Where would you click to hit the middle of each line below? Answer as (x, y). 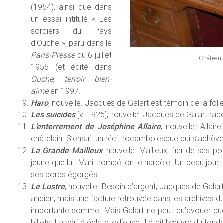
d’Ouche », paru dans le (71, 43)
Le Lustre (48, 186)
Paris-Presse (53, 55)
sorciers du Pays (71, 31)
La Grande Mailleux (66, 150)
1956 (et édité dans (71, 67)
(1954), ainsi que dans (71, 7)
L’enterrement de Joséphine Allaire (96, 126)
